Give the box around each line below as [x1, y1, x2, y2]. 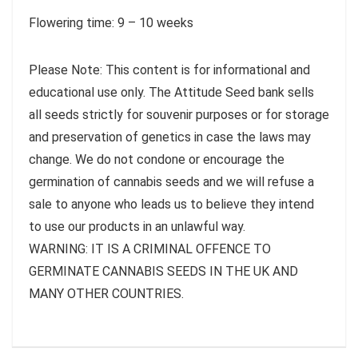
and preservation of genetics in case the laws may [29, 129, 311, 145]
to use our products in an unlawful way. [29, 218, 245, 234]
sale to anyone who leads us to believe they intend [29, 196, 314, 212]
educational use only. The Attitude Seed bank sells [29, 84, 314, 100]
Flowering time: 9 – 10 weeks [29, 14, 193, 30]
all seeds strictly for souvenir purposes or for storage [29, 106, 329, 122]
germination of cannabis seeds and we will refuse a [29, 173, 314, 189]
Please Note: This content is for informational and [29, 62, 310, 78]
